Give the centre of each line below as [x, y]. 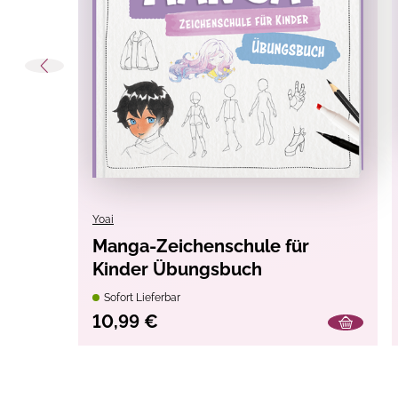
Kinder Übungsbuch [177, 270]
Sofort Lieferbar [141, 298]
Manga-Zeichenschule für [201, 247]
